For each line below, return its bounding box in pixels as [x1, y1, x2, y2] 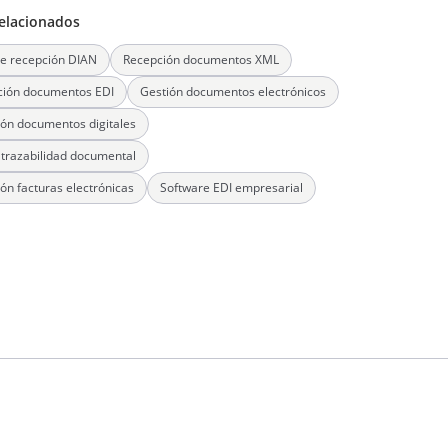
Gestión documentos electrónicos [140, 83, 326, 100]
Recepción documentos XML [123, 51, 279, 68]
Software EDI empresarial [160, 179, 303, 196]
